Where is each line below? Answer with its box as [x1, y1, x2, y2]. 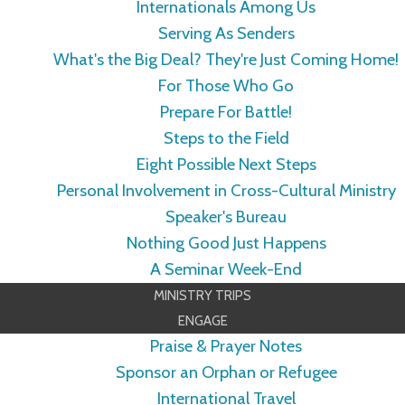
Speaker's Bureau [165, 206, 287, 228]
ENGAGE [177, 312, 228, 330]
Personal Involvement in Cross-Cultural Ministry [56, 180, 396, 202]
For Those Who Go [158, 75, 294, 97]
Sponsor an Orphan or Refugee [115, 362, 337, 383]
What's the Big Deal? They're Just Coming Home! [53, 49, 399, 71]
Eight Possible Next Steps [136, 154, 316, 175]
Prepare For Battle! [160, 101, 292, 123]
